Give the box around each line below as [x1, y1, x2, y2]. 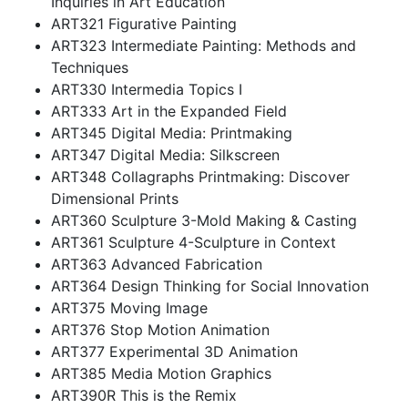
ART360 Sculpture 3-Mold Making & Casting [51, 211, 357, 229]
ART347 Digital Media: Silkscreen [51, 146, 280, 164]
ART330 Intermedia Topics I [51, 80, 242, 98]
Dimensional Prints [51, 189, 178, 208]
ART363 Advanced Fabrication [51, 255, 262, 273]
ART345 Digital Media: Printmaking [51, 124, 292, 142]
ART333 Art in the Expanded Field [51, 102, 287, 120]
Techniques [51, 58, 128, 76]
